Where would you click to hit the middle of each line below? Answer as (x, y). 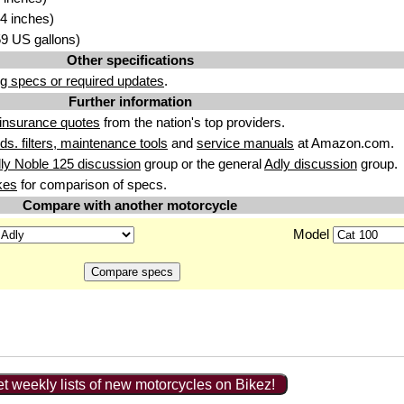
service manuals (245, 143)
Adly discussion (311, 164)
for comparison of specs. (92, 184)
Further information (130, 101)
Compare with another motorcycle (130, 205)
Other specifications (130, 60)
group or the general (202, 164)
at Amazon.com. (344, 143)
